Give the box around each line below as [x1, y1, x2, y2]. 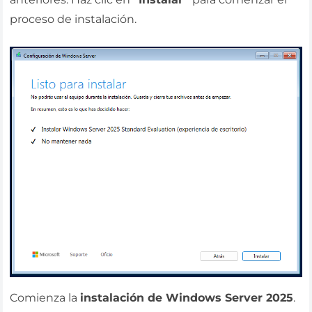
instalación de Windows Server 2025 [80, 291, 294, 305]
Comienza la [10, 291, 81, 305]
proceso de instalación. [10, 13, 137, 26]
